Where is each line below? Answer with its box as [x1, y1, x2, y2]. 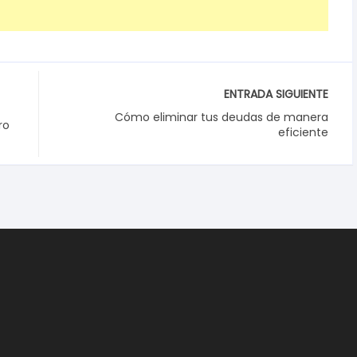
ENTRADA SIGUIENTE [224, 86, 328, 102]
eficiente [278, 124, 328, 140]
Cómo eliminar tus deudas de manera [115, 109, 328, 125]
